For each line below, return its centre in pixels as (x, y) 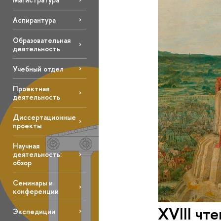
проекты (27, 126)
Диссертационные (44, 117)
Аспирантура (34, 20)
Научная (26, 146)
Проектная (31, 89)
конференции (36, 191)
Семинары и (33, 183)
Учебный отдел (38, 69)
